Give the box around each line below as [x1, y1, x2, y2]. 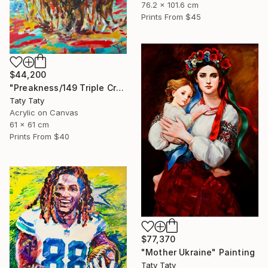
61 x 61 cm [10, 120, 49, 130]
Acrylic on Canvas [10, 108, 78, 118]
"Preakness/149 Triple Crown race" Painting [115, 83, 124, 93]
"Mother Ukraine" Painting [141, 246, 255, 257]
